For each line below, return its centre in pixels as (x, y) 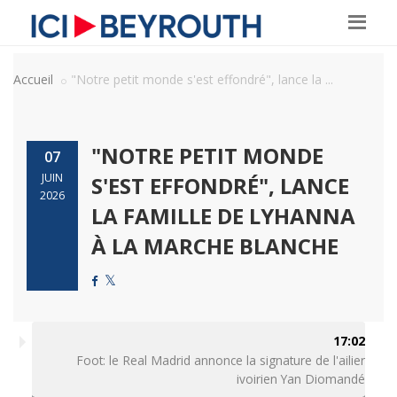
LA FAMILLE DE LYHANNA (223, 216)
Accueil (33, 79)
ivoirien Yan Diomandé (301, 379)
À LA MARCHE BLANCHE (215, 246)
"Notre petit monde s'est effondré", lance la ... (202, 79)
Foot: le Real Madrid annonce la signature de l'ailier (221, 360)
